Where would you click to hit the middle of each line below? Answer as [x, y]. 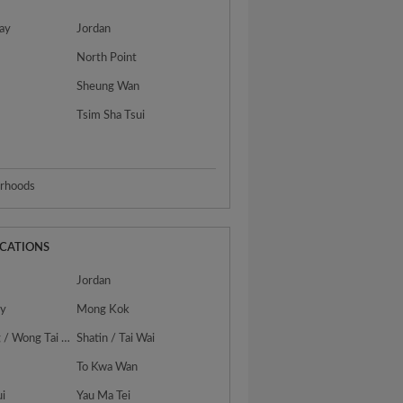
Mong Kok [103, 310]
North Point [107, 58]
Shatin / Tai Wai [116, 339]
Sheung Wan [108, 87]
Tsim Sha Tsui [111, 116]
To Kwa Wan [107, 367]
